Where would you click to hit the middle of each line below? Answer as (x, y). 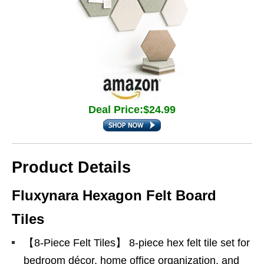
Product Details (71, 167)
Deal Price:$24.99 (132, 110)
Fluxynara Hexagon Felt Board (114, 195)
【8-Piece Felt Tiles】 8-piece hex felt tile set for (137, 243)
